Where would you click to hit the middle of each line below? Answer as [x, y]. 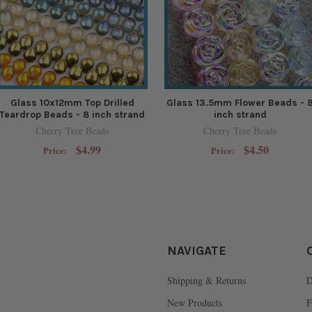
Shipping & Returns [206, 281]
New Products [195, 303]
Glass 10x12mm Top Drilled [72, 103]
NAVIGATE [197, 251]
